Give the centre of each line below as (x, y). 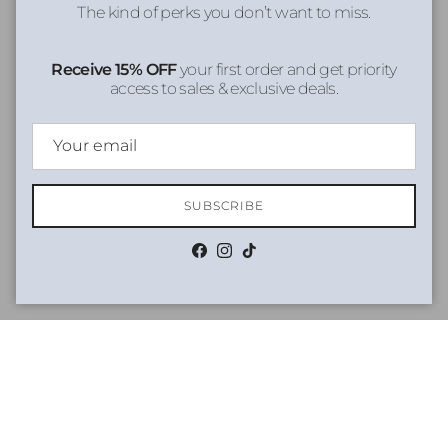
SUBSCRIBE (224, 206)
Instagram (258, 256)
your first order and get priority (288, 68)
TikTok (269, 256)
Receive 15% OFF (115, 68)
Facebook (231, 256)
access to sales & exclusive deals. (224, 87)
